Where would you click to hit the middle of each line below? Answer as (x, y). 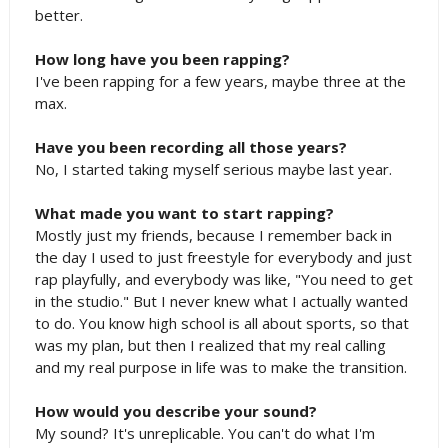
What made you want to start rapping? (184, 213)
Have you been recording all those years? (190, 147)
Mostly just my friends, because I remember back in (213, 235)
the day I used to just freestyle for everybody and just (223, 257)
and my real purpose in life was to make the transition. (220, 367)
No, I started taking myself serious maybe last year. (213, 169)
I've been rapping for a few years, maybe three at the (220, 81)
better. (58, 15)
